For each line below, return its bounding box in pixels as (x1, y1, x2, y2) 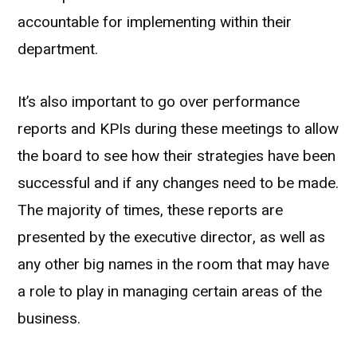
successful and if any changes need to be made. (18, 171, 339, 194)
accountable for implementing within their (18, 10, 292, 33)
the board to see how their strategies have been (18, 144, 335, 167)
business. (18, 307, 80, 330)
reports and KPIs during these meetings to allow (18, 117, 339, 140)
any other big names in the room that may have (18, 253, 329, 276)
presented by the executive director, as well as (18, 226, 325, 249)
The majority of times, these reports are (18, 198, 283, 222)
